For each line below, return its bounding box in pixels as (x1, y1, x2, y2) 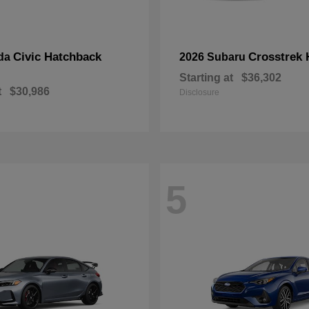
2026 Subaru (179, 51, 248, 63)
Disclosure (179, 88, 219, 97)
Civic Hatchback (13, 50, 101, 63)
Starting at (179, 72, 233, 83)
